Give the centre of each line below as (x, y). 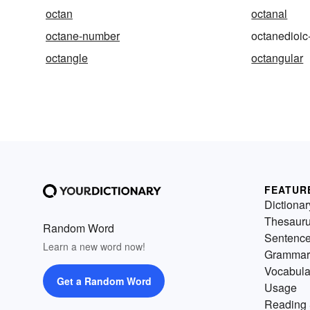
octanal (270, 13)
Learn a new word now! (94, 246)
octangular (277, 57)
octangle (67, 57)
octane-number (83, 35)
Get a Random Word (104, 281)
